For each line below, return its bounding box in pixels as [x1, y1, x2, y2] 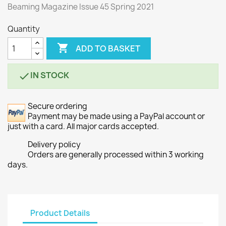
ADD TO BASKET [76, 42, 141, 54]
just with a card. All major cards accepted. [8, 121, 159, 132]
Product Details [30, 207, 90, 218]
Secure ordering [28, 101, 87, 111]
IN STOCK [30, 70, 69, 81]
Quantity [8, 24, 40, 34]
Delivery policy [28, 139, 81, 150]
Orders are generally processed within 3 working [28, 149, 204, 160]
